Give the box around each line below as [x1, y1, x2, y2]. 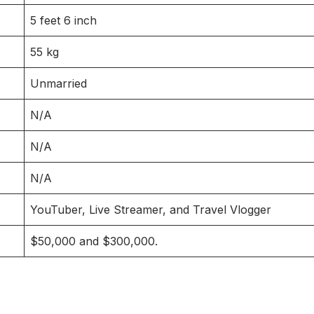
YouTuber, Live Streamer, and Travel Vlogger [30, 202, 271, 217]
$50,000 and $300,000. [30, 233, 158, 248]
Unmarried [30, 76, 87, 90]
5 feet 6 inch [30, 13, 97, 27]
